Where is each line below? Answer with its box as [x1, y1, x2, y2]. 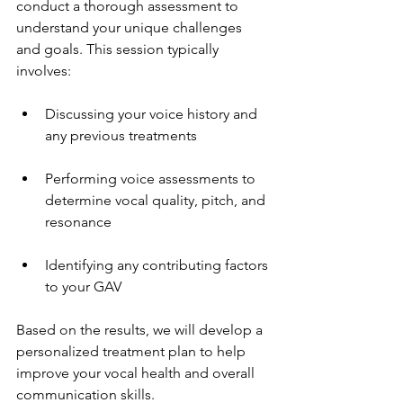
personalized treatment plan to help [16, 343, 249, 361]
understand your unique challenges [16, 19, 246, 37]
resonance [45, 213, 112, 231]
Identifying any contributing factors [45, 256, 272, 274]
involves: [16, 62, 71, 80]
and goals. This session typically [16, 40, 222, 58]
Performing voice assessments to [45, 170, 259, 188]
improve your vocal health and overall [16, 364, 258, 382]
